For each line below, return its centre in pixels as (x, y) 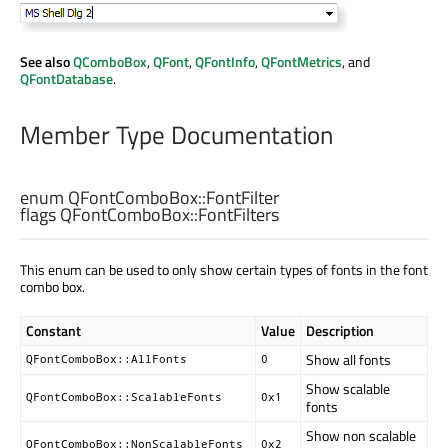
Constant (53, 330)
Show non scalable (361, 435)
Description (340, 330)
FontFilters (238, 214)
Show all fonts (348, 359)
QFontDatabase (66, 78)
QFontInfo (225, 61)
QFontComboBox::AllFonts (106, 358)
